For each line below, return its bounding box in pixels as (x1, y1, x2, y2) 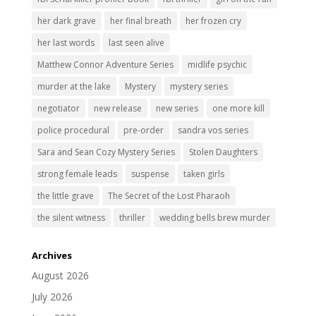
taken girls (183, 167, 224, 180)
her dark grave (37, 14, 96, 27)
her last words (37, 36, 95, 49)
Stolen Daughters (188, 145, 257, 158)
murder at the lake (37, 80, 111, 92)
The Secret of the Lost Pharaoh (107, 189, 230, 202)
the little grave (37, 189, 94, 202)
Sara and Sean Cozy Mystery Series (37, 145, 175, 158)
